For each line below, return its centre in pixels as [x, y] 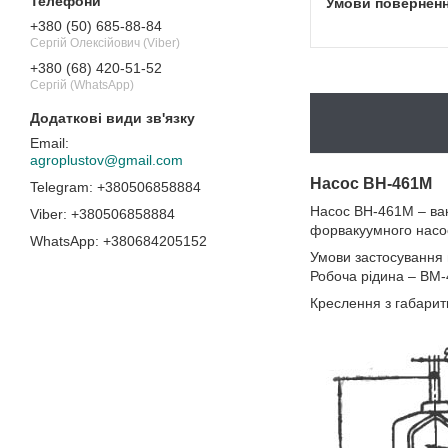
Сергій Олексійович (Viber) [105, 43]
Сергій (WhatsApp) [82, 85]
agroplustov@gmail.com [106, 159]
